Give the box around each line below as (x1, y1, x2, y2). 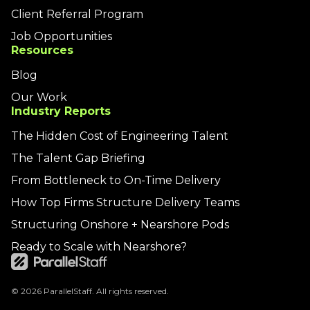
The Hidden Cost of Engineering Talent (11, 129, 228, 143)
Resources (11, 43, 73, 57)
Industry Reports (11, 104, 111, 118)
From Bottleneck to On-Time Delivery (11, 173, 221, 187)
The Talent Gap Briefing (11, 151, 145, 165)
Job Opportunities (11, 29, 112, 43)
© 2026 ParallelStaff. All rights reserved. (11, 285, 169, 296)
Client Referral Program (11, 7, 143, 21)
